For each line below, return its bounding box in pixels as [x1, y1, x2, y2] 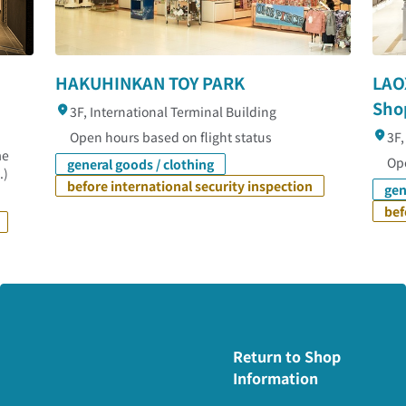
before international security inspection [67, 177, 314, 196]
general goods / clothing [67, 155, 215, 174]
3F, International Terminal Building [70, 102, 277, 121]
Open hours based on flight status [70, 128, 273, 147]
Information [233, 367, 319, 390]
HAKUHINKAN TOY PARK [55, 71, 246, 95]
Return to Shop [233, 345, 342, 368]
